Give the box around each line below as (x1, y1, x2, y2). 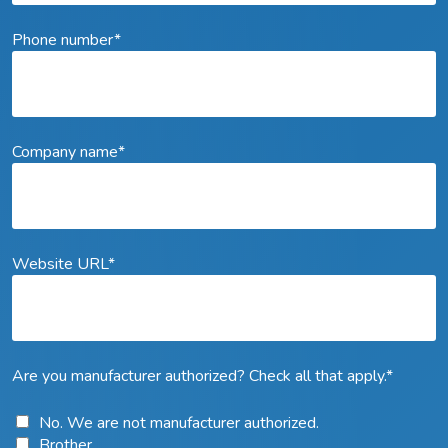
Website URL (12, 253, 109, 276)
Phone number (12, 29, 115, 52)
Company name (12, 141, 119, 164)
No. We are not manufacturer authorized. (39, 412, 320, 435)
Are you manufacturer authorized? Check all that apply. (12, 365, 387, 388)
